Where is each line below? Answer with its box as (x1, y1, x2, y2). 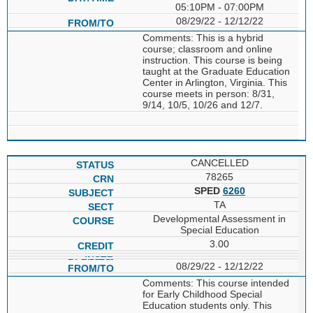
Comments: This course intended (142, 277, 289, 289)
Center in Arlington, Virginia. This (142, 76, 287, 88)
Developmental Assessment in (153, 212, 286, 224)
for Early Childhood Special (142, 288, 262, 300)
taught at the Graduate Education (142, 65, 290, 77)
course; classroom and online (142, 43, 272, 54)
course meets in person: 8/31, (142, 87, 275, 99)
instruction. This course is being (142, 54, 282, 66)
